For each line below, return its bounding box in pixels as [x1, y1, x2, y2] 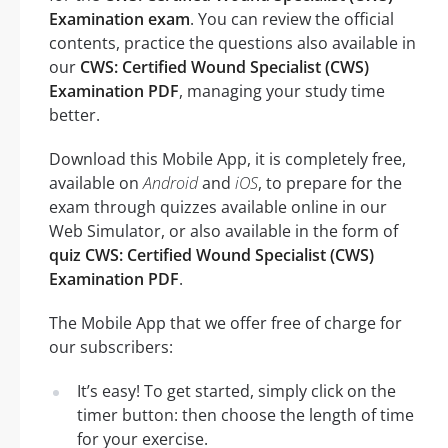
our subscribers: [49, 336, 173, 359]
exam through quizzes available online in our [49, 196, 387, 219]
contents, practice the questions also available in [49, 32, 416, 55]
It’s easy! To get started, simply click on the [77, 380, 396, 403]
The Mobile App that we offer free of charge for [49, 312, 402, 335]
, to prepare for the [258, 172, 402, 195]
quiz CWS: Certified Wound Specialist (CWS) [49, 244, 374, 267]
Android [143, 172, 198, 195]
